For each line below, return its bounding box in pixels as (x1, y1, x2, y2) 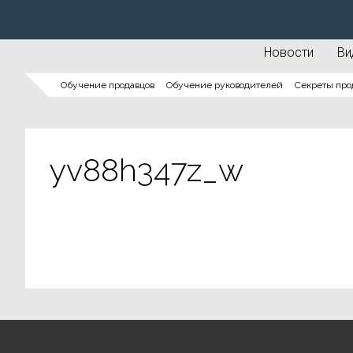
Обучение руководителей (166, 80, 283, 91)
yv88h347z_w (49, 151, 243, 188)
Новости (264, 45, 314, 60)
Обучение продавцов (61, 80, 154, 91)
